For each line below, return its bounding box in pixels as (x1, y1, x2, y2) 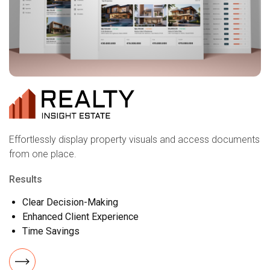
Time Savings (22, 225, 80, 237)
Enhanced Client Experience (22, 211, 139, 223)
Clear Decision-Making (22, 196, 118, 209)
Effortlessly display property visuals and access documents (9, 134, 260, 146)
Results (9, 174, 42, 186)
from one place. (9, 148, 77, 160)
